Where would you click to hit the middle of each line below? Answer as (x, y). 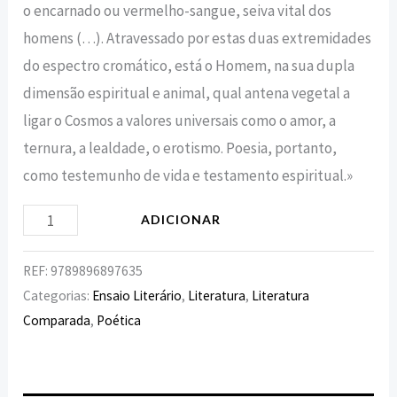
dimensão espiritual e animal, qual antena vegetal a (187, 93)
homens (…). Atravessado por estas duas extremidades (198, 39)
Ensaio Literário (137, 295)
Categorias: (58, 295)
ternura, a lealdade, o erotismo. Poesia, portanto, (180, 148)
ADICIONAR (180, 220)
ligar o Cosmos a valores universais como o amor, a (180, 121)
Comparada (57, 320)
